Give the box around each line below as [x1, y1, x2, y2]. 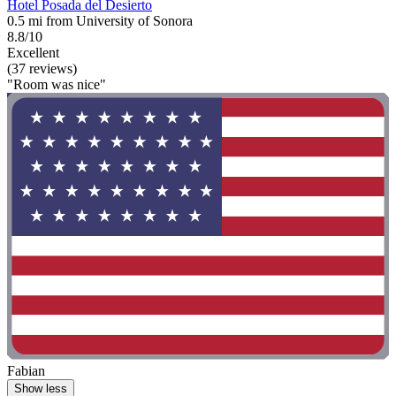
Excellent [7, 44, 59, 60]
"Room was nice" [7, 76, 106, 92]
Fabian [7, 363, 45, 379]
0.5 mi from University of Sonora [7, 12, 193, 28]
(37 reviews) [7, 60, 77, 76]
